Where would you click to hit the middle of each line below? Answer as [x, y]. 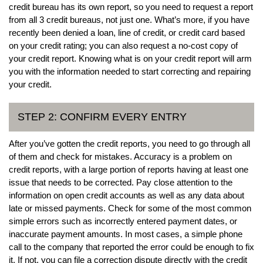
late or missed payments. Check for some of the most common [130, 208]
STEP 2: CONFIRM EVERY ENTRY [102, 117]
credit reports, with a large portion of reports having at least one [129, 169]
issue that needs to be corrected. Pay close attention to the [121, 182]
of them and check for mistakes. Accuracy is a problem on [120, 156]
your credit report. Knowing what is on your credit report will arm [130, 58]
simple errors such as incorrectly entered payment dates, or [123, 221]
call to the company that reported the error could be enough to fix [131, 247]
